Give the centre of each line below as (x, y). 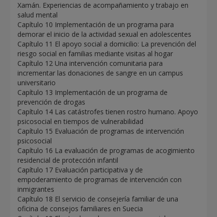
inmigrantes (36, 189)
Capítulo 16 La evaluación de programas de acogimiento (106, 151)
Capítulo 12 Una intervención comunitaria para (90, 63)
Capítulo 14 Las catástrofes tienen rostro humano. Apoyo (108, 112)
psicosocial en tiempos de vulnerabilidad (81, 122)
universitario (37, 83)
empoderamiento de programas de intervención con (100, 180)
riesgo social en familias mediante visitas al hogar (95, 54)
